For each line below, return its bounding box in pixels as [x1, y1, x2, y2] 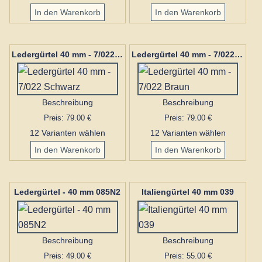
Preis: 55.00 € [164, 251, 212, 260]
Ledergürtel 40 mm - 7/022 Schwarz [114, 50, 123, 59]
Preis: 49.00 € [43, 251, 91, 260]
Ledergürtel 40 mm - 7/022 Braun [235, 50, 243, 59]
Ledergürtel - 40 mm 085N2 [14, 187, 121, 197]
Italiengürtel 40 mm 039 [142, 187, 235, 197]
